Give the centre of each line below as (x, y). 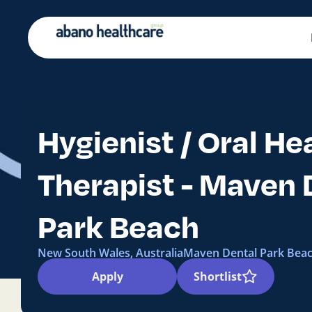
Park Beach (118, 226)
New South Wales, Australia (110, 253)
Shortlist (218, 276)
